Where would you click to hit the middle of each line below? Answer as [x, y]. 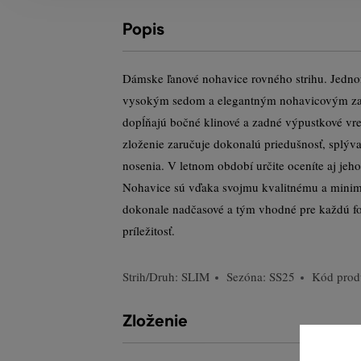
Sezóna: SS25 [261, 276]
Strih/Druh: [152, 276]
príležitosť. [149, 230]
